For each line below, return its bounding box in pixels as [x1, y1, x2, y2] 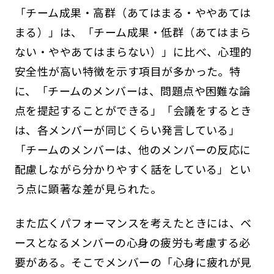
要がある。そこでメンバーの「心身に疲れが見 [14, 254, 252, 270]
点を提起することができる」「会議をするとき [14, 102, 252, 119]
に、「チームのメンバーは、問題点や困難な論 [14, 83, 251, 99]
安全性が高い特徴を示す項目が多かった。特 [14, 63, 241, 80]
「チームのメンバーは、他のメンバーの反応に [14, 141, 251, 158]
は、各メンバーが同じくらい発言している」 [14, 122, 240, 138]
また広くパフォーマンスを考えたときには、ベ [14, 215, 252, 231]
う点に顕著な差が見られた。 [14, 180, 162, 197]
